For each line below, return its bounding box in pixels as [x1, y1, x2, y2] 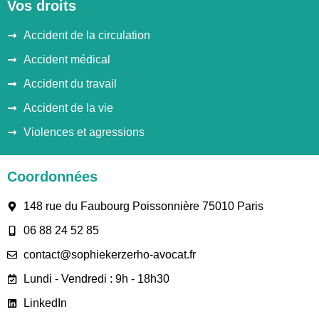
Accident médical [23, 53, 110, 66]
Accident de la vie [23, 101, 113, 114]
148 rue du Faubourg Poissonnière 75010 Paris [23, 199, 263, 212]
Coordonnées [7, 168, 98, 184]
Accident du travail [23, 77, 117, 90]
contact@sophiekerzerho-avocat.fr [23, 248, 196, 261]
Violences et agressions [23, 125, 145, 138]
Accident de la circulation [23, 28, 150, 41]
